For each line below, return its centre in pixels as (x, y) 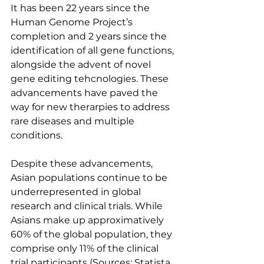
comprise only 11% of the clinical (86, 248)
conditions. (37, 135)
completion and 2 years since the (90, 36)
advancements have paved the (85, 93)
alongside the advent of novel (82, 65)
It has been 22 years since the (81, 8)
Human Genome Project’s (73, 22)
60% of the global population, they (93, 234)
